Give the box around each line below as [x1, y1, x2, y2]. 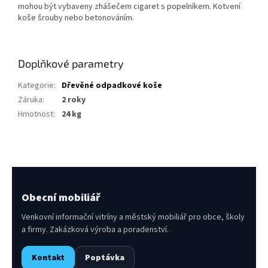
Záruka [18, 94, 42, 106]
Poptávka [85, 252, 124, 264]
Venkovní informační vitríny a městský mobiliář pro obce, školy [22, 211, 245, 224]
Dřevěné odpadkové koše [62, 80, 162, 92]
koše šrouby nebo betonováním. [18, 12, 134, 25]
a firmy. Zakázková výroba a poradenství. [22, 224, 169, 236]
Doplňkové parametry [18, 57, 124, 71]
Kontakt [32, 252, 65, 264]
